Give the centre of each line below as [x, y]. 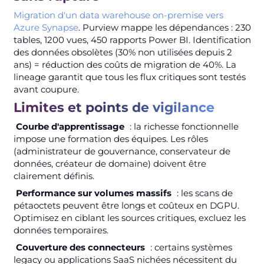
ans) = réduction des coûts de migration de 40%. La [125, 64]
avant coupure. [46, 89]
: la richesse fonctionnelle [183, 126]
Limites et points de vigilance [114, 107]
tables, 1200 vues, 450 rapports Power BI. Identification [132, 39]
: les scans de [203, 193]
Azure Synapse [46, 27]
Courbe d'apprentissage [70, 126]
